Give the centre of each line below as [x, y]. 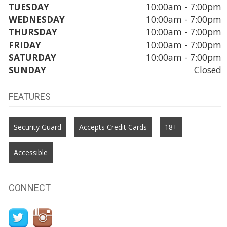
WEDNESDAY [36, 19]
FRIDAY [25, 44]
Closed [207, 70]
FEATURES [29, 96]
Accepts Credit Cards [113, 127]
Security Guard [37, 127]
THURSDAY [33, 32]
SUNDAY [27, 70]
